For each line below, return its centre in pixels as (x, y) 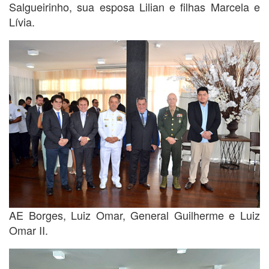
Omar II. (29, 230)
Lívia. (22, 22)
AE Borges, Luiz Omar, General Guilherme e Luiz (134, 215)
